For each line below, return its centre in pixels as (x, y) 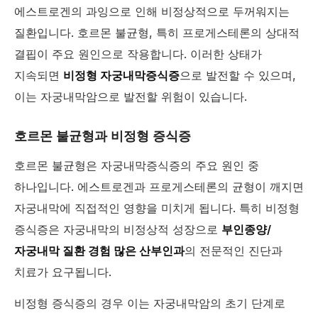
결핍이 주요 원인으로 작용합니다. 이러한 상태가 (138, 54)
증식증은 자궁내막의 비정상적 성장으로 (118, 230)
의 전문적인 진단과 (234, 251)
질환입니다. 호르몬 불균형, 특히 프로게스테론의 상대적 (157, 33)
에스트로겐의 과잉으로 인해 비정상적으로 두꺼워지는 (152, 12)
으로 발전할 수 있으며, (238, 76)
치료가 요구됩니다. (63, 272)
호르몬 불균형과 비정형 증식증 (103, 136)
